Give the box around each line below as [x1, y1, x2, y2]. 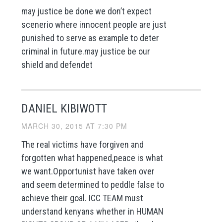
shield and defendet [21, 59, 93, 70]
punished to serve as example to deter [21, 32, 159, 43]
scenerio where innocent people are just [21, 19, 166, 30]
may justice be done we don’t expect [21, 5, 152, 16]
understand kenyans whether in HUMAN [21, 206, 164, 217]
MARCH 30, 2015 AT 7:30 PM [21, 121, 127, 131]
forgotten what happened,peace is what [21, 152, 163, 163]
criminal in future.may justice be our [21, 46, 150, 56]
